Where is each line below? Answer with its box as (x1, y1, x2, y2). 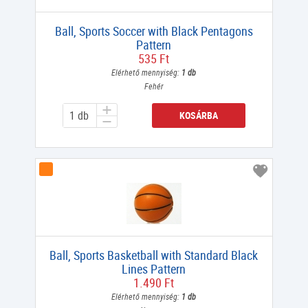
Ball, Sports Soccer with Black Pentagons (54, 23, 253, 40)
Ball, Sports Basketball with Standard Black (49, 247, 258, 264)
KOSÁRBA (179, 109, 218, 122)
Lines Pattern (122, 261, 186, 278)
